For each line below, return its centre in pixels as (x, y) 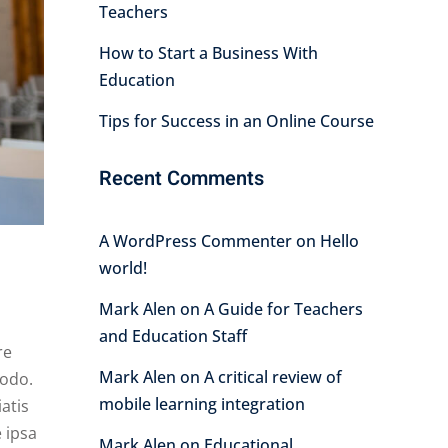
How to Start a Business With (208, 53)
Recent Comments (181, 178)
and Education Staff (172, 336)
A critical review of (272, 377)
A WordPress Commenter (195, 241)
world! (122, 268)
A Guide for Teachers (283, 309)
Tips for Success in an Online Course (236, 121)
